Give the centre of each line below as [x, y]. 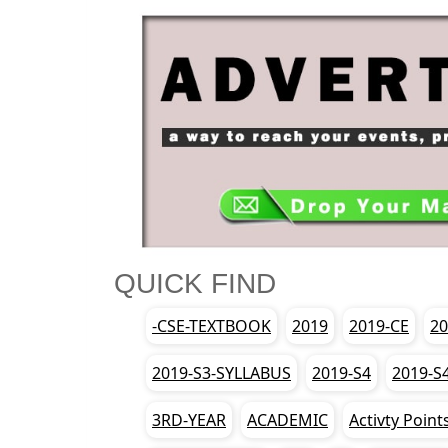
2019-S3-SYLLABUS [221, 372]
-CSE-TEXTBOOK [211, 325]
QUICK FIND [195, 283]
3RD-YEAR [189, 419]
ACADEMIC [287, 419]
